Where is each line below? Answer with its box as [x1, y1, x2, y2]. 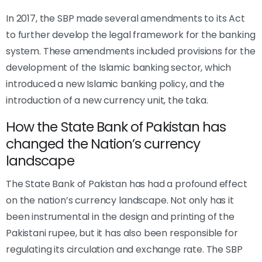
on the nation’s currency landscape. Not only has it [6, 193, 234, 207]
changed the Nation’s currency [6, 133, 200, 153]
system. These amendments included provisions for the [6, 44, 256, 58]
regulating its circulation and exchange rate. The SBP [6, 242, 243, 256]
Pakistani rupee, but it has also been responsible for [6, 226, 238, 240]
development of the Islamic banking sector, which [6, 60, 232, 74]
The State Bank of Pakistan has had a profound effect [6, 177, 247, 191]
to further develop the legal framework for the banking [6, 27, 256, 42]
